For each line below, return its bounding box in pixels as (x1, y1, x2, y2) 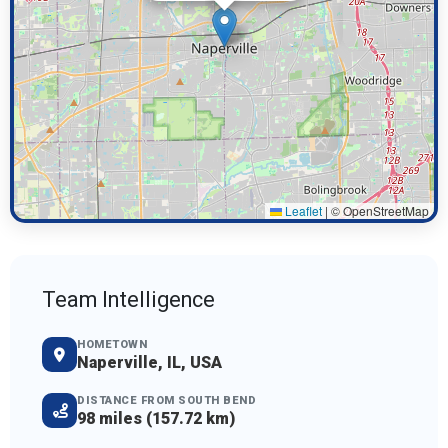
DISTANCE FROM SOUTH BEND (77, 394, 256, 408)
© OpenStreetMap (328, 202, 429, 220)
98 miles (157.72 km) (77, 409, 235, 429)
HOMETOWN (77, 338, 147, 352)
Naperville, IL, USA (77, 353, 222, 373)
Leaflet (282, 202, 322, 220)
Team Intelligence (42, 287, 215, 313)
